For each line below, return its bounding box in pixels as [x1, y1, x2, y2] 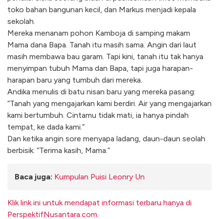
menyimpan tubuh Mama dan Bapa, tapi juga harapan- [7, 64, 193, 73]
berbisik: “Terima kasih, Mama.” [7, 146, 110, 155]
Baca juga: [15, 172, 52, 181]
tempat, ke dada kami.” [7, 122, 85, 132]
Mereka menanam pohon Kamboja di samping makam [7, 28, 190, 38]
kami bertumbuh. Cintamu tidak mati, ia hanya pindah [7, 110, 189, 120]
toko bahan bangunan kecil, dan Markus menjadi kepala [7, 5, 196, 15]
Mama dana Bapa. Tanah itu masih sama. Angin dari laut [7, 40, 197, 50]
